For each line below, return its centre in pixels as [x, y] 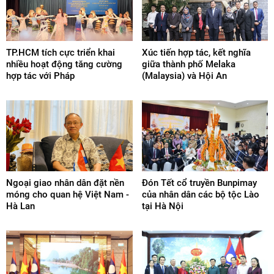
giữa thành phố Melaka [188, 64]
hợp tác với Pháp [40, 76]
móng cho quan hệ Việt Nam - [68, 194]
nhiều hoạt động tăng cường [64, 64]
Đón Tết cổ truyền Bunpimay [199, 183]
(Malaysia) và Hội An [184, 76]
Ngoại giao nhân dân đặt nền [65, 183]
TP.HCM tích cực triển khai [61, 52]
